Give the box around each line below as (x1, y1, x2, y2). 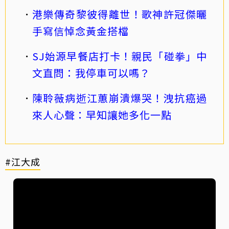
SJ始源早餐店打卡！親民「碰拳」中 (32, 49, 207, 64)
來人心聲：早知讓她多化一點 (32, 107, 172, 123)
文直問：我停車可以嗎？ (32, 65, 150, 81)
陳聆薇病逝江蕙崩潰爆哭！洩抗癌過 (32, 90, 207, 106)
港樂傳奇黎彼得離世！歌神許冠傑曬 (32, 7, 207, 22)
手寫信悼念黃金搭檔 (32, 24, 129, 39)
